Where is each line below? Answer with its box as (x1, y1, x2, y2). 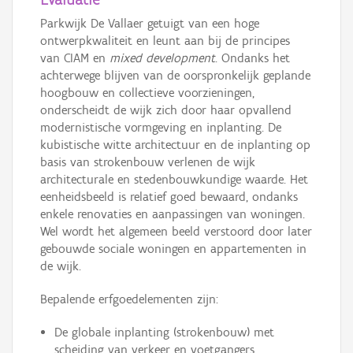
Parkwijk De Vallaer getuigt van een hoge (40, 16, 259, 32)
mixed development (110, 50, 215, 66)
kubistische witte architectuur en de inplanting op (40, 137, 310, 153)
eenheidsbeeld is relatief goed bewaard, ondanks (40, 189, 298, 205)
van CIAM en (40, 50, 110, 66)
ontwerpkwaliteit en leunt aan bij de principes (40, 33, 290, 49)
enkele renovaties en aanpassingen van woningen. (40, 206, 305, 222)
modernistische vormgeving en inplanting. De (40, 120, 281, 136)
